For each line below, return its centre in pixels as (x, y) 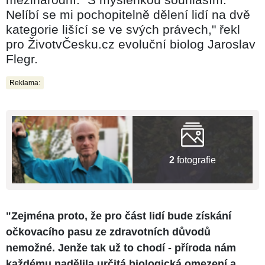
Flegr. (22, 59)
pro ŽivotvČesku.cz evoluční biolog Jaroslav (131, 44)
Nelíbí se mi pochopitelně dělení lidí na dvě (128, 14)
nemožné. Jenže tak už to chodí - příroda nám (121, 248)
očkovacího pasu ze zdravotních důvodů (108, 232)
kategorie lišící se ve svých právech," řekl (123, 29)
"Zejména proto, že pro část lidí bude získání (119, 216)
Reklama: (25, 83)
